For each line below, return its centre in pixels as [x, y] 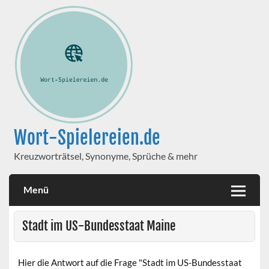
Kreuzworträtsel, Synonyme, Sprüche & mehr [105, 156]
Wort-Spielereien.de [87, 138]
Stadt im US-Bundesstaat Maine [98, 226]
